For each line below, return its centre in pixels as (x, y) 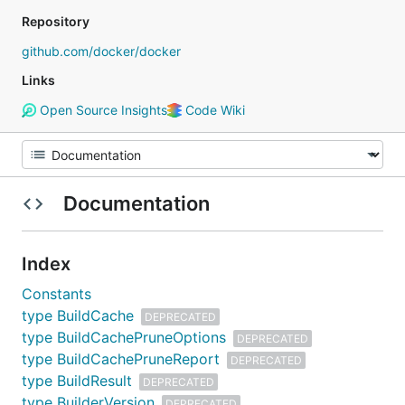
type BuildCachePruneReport (121, 359)
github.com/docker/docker (101, 51)
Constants (57, 294)
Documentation (136, 203)
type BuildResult (77, 381)
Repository (56, 21)
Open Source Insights (101, 110)
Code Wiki (213, 110)
